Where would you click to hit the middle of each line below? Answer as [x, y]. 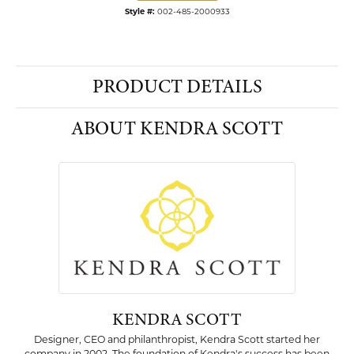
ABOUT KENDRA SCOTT [177, 128]
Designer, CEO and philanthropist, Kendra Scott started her [177, 341]
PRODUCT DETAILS [177, 87]
